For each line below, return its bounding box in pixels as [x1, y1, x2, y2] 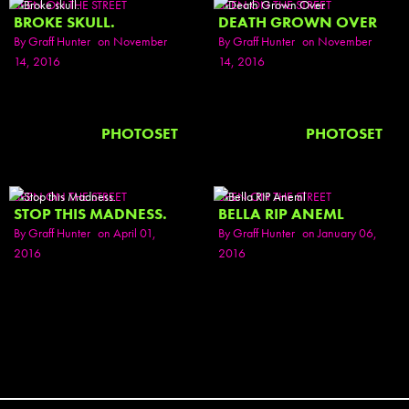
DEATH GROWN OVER [218, 13, 377, 32]
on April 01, [98, 225, 156, 241]
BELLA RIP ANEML [218, 204, 344, 224]
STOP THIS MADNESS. [14, 204, 167, 224]
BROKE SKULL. [14, 13, 115, 32]
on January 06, [302, 225, 377, 241]
